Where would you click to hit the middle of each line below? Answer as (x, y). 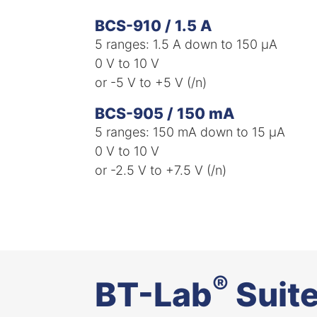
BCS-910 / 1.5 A (154, 25)
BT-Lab (154, 294)
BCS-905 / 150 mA (165, 113)
